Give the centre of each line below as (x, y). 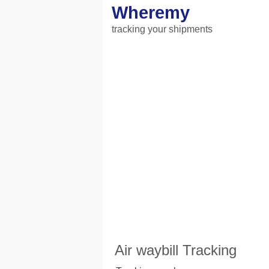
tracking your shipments (162, 29)
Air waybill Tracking (176, 250)
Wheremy (151, 13)
